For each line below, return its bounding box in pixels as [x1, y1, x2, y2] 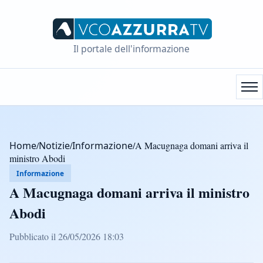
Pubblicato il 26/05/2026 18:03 [9, 230, 124, 242]
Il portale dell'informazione [73, 42, 190, 55]
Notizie [39, 139, 70, 152]
